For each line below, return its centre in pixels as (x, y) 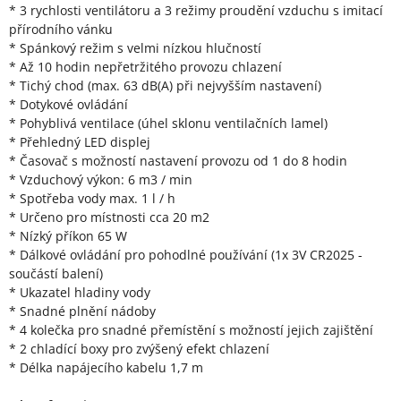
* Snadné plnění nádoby (82, 311)
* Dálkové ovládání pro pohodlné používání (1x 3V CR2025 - (186, 255)
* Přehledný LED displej (80, 142)
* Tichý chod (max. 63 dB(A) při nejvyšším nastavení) (165, 86)
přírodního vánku (61, 30)
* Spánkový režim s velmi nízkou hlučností (135, 48)
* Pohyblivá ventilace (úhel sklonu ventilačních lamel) (168, 124)
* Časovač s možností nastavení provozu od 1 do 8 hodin (178, 161)
